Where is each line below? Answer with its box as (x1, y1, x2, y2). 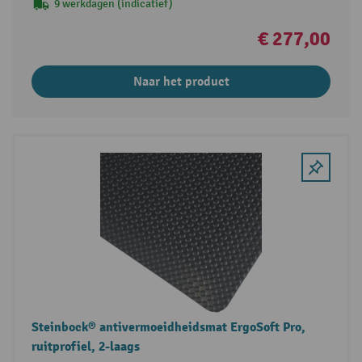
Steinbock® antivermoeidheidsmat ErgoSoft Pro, (31, 319, 305, 336)
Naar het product (133, 74, 229, 90)
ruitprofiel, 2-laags (31, 339, 140, 356)
